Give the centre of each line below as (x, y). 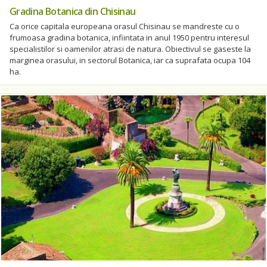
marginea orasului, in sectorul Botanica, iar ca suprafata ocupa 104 (130, 60)
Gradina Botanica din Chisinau (73, 11)
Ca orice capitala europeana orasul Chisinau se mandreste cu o (125, 26)
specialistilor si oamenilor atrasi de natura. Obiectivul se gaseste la (130, 49)
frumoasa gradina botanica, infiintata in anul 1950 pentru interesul (129, 37)
